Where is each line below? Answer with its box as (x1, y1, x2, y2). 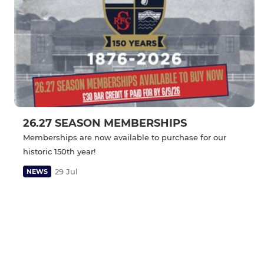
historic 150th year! (23, 146, 95, 156)
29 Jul (55, 166, 78, 176)
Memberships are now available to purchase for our (23, 132, 226, 142)
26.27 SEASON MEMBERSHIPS (23, 116, 187, 130)
